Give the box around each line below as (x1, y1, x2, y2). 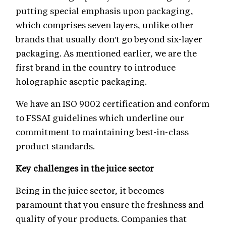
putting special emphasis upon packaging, (16, 5, 193, 16)
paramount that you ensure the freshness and (16, 198, 204, 210)
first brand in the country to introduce (16, 61, 176, 73)
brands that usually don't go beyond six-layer (16, 33, 202, 44)
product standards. (16, 140, 95, 151)
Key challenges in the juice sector (16, 162, 154, 174)
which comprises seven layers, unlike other (16, 19, 194, 30)
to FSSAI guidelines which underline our (16, 111, 184, 123)
